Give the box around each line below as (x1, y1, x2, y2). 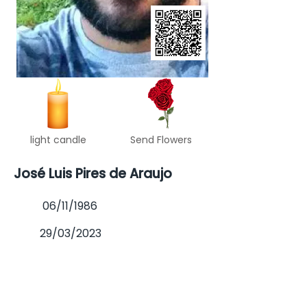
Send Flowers (130, 132, 192, 147)
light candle (30, 132, 86, 147)
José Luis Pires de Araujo (14, 164, 172, 183)
